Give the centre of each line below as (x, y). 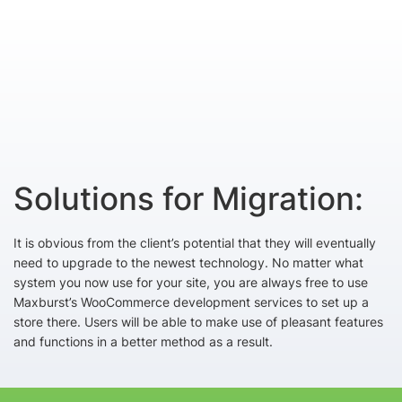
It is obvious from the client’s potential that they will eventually (195, 243)
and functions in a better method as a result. (143, 341)
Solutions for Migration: (188, 198)
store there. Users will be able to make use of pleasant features (198, 322)
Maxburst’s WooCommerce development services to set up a (191, 302)
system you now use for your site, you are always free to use (191, 282)
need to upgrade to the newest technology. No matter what (188, 262)
